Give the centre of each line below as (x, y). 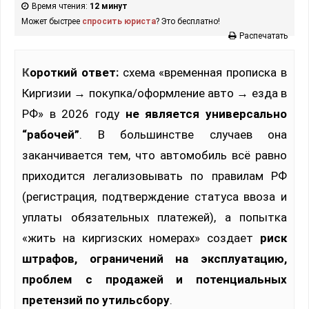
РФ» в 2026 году (74, 114)
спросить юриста (119, 22)
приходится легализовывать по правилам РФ (154, 176)
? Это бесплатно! (188, 22)
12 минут (109, 7)
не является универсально (206, 114)
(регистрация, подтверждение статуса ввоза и (154, 197)
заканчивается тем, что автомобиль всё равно (154, 156)
